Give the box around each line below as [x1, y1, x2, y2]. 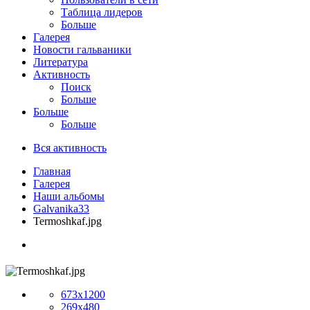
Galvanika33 [33, 202, 89, 215]
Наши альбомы [33, 190, 104, 202]
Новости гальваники [33, 43, 131, 55]
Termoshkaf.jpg [33, 215, 102, 227]
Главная [33, 165, 71, 177]
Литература [33, 55, 88, 68]
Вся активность [33, 141, 107, 154]
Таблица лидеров [61, 6, 143, 18]
